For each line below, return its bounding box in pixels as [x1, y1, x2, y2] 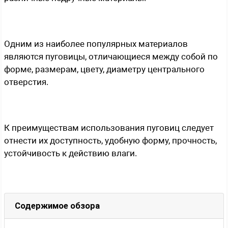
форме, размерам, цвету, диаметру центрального [4, 64, 205, 74]
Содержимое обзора [15, 201, 100, 211]
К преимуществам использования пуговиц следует [4, 122, 214, 133]
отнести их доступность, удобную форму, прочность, [4, 135, 217, 146]
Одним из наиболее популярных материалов [4, 38, 188, 49]
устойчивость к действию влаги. [4, 148, 137, 158]
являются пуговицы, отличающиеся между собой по [4, 51, 218, 62]
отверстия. [4, 76, 48, 87]
